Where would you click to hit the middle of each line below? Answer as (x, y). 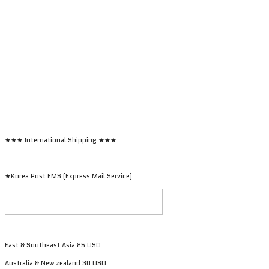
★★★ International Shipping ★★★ (61, 140)
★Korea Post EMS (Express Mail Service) (68, 176)
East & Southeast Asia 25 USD (53, 245)
